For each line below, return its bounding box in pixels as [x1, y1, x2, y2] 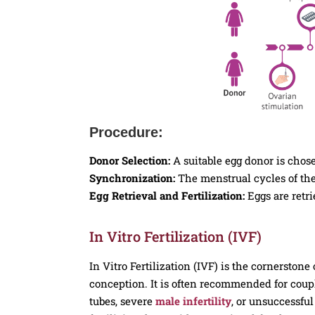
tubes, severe [89, 294, 155, 309]
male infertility [155, 294, 231, 309]
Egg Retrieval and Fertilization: [89, 188, 245, 203]
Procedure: [89, 124, 163, 141]
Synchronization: [89, 171, 175, 186]
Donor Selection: [89, 153, 173, 168]
